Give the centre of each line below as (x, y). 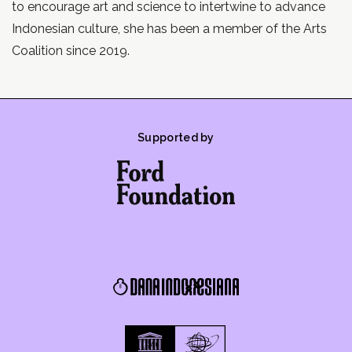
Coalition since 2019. (71, 51)
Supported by (176, 137)
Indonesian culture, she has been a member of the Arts (169, 29)
